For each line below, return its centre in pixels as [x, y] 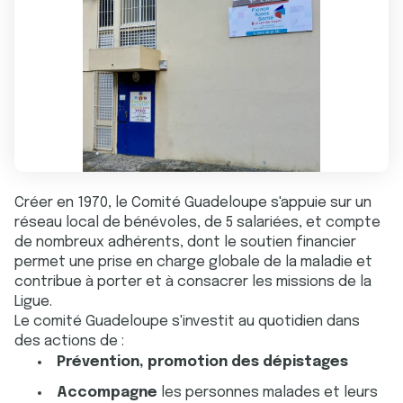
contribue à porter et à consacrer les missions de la [193, 282]
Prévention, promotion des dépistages [202, 362]
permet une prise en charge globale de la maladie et [193, 262]
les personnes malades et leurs [268, 393]
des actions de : [71, 341]
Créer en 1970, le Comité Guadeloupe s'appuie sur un [193, 203]
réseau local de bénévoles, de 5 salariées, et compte [197, 223]
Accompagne [107, 393]
